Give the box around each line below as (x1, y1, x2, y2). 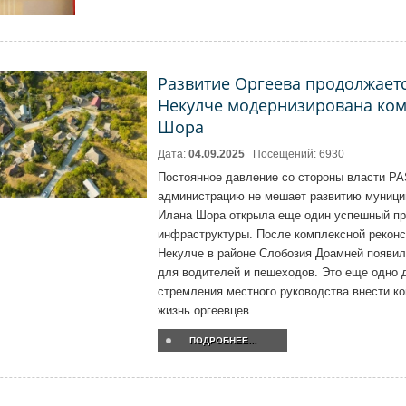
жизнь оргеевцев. (158, 304, 253, 317)
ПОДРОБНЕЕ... (188, 335, 256, 345)
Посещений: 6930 (253, 148, 344, 160)
